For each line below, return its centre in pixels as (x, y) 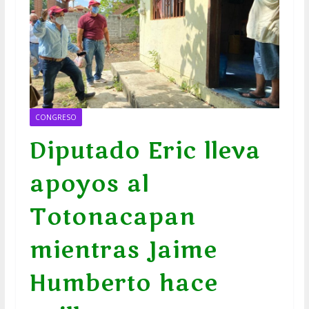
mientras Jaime (123, 250)
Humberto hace (123, 283)
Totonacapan (112, 217)
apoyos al (89, 183)
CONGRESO (56, 117)
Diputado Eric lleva (145, 150)
